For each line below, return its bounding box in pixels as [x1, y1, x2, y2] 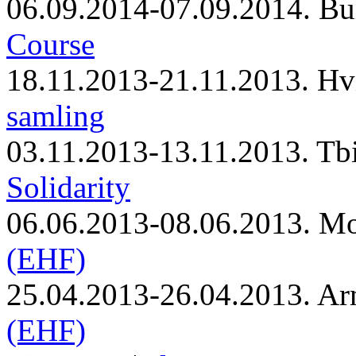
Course [6, 27, 95, 61]
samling [6, 99, 105, 133]
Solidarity [6, 170, 130, 204]
